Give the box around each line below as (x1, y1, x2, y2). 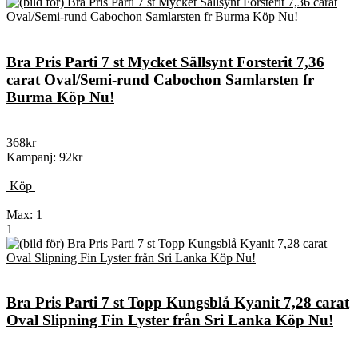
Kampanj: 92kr (6, 149, 82, 164)
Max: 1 (6, 207, 42, 221)
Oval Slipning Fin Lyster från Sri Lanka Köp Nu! (6, 312, 333, 329)
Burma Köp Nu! (6, 89, 114, 106)
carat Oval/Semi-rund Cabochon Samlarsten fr (6, 71, 314, 89)
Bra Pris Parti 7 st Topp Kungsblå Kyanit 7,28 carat (6, 294, 349, 312)
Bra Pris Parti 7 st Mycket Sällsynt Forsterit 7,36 (6, 54, 324, 71)
